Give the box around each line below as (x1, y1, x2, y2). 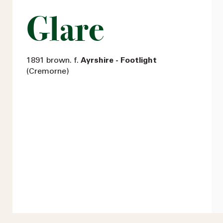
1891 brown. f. (26, 56, 81, 65)
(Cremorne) (26, 67, 69, 76)
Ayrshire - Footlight (81, 56, 157, 65)
